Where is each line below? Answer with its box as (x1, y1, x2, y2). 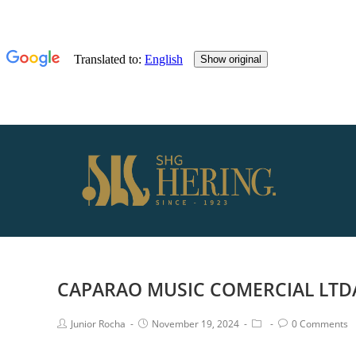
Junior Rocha (71, 317, 126, 331)
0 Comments (292, 317, 348, 331)
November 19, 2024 (152, 317, 239, 331)
